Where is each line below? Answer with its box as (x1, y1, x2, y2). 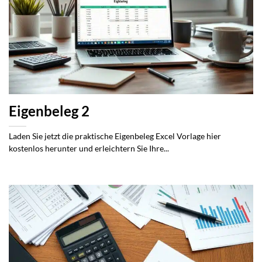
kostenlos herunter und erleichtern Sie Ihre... (9, 144, 169, 154)
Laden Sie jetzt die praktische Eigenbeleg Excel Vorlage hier (9, 132, 221, 142)
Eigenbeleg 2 (9, 103, 89, 120)
